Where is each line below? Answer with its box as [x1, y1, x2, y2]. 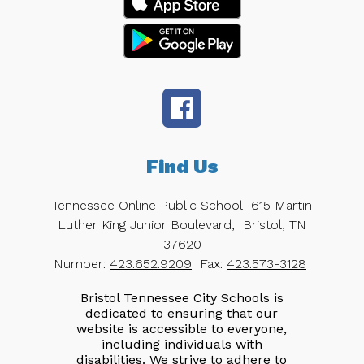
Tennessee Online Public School [52, 197, 243, 213]
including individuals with [101, 336, 262, 352]
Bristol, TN [243, 216, 306, 232]
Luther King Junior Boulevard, [58, 216, 235, 232]
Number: [54, 255, 110, 271]
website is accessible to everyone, [76, 320, 288, 336]
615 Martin [251, 197, 312, 213]
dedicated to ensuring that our [85, 305, 279, 321]
